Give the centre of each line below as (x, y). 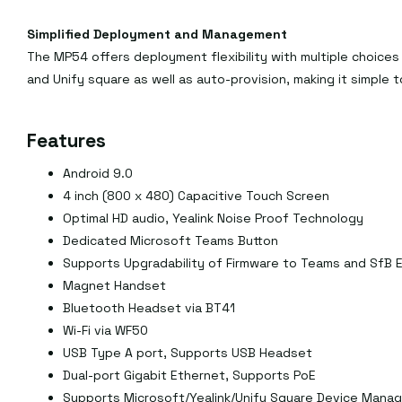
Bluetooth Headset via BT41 (149, 308)
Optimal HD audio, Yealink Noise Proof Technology (213, 218)
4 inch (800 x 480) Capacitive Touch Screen (196, 196)
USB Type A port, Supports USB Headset (188, 353)
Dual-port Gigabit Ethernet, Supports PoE (189, 376)
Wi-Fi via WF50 (105, 331)
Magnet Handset (114, 286)
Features (66, 141)
